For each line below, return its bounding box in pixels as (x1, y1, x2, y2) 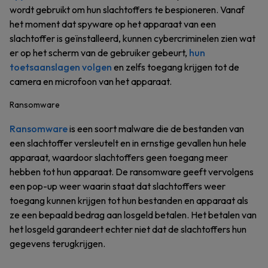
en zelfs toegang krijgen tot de (112, 61, 239, 73)
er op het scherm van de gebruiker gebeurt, (10, 47, 189, 59)
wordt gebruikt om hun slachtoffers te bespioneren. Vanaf (10, 4, 245, 16)
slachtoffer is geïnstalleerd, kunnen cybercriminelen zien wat (10, 32, 255, 44)
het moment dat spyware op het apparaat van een (10, 18, 216, 30)
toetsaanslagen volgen (10, 61, 112, 73)
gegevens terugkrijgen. (10, 237, 105, 249)
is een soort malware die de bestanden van (68, 123, 244, 135)
